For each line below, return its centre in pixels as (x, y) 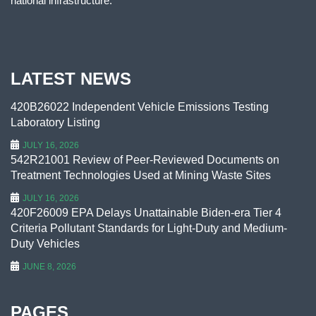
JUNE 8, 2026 (49, 266)
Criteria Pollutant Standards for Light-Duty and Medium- (149, 228)
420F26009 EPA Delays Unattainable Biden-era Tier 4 (146, 212)
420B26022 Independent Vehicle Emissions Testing (140, 107)
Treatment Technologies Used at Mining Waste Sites (141, 175)
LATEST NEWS (71, 78)
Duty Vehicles (45, 243)
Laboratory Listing (55, 122)
